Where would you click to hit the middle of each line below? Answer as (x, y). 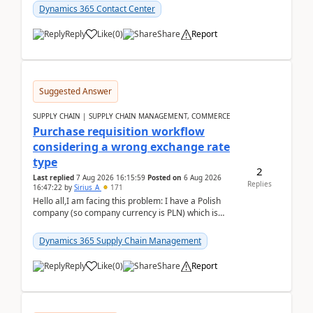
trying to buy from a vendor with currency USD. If (128, 225)
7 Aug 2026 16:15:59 (111, 177)
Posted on (165, 177)
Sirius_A (88, 187)
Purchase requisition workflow (119, 131)
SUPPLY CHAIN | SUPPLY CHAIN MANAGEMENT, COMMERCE (132, 116)
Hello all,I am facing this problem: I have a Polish (127, 201)
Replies (259, 183)
